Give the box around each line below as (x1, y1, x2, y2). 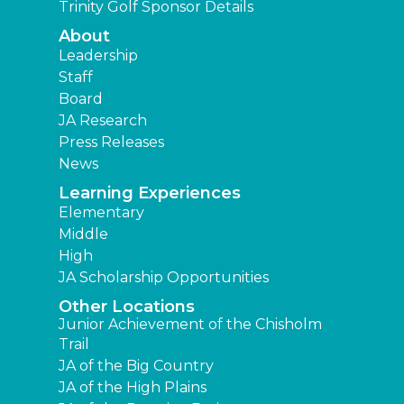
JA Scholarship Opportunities (59, 268, 269, 286)
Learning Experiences (59, 182, 241, 203)
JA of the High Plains (59, 378, 207, 396)
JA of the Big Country (59, 356, 214, 374)
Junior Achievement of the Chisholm (59, 315, 322, 333)
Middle (59, 225, 108, 243)
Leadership (59, 46, 138, 64)
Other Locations (59, 296, 195, 317)
